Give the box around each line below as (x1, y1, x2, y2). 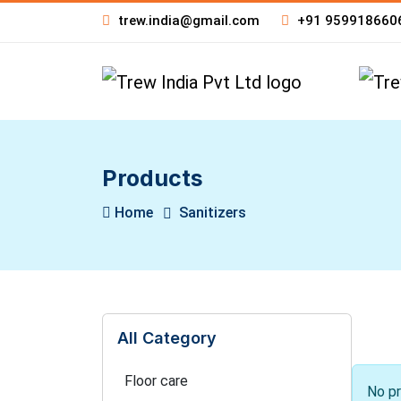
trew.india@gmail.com (115, 13, 260, 29)
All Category (117, 328, 217, 347)
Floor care (124, 372, 188, 389)
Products (102, 165, 203, 192)
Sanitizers (179, 204, 246, 221)
